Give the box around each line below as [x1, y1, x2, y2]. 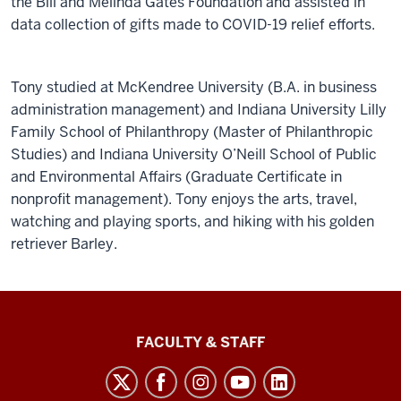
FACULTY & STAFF [136, 333, 265, 352]
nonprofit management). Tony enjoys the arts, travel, [11, 190, 357, 209]
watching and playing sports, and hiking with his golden [11, 212, 374, 231]
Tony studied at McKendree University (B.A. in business [11, 78, 377, 97]
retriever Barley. [11, 235, 117, 253]
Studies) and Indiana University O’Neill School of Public [11, 145, 377, 164]
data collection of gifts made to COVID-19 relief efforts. [11, 15, 375, 34]
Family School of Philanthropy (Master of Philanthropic [11, 123, 373, 141]
